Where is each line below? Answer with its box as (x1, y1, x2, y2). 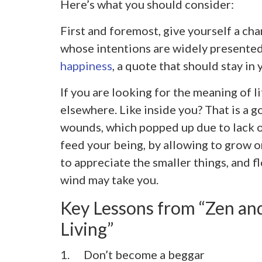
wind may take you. (60, 173, 158, 187)
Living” (60, 218, 113, 240)
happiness (60, 58, 112, 73)
